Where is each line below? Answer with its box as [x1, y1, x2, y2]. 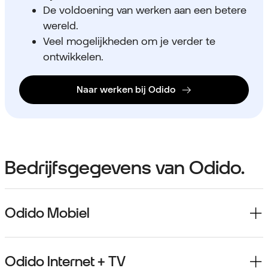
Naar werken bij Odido [76, 84, 176, 96]
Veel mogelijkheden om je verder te [43, 35, 215, 48]
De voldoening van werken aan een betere [43, 4, 246, 17]
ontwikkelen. [43, 50, 103, 63]
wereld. [43, 19, 78, 32]
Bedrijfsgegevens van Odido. [5, 156, 245, 179]
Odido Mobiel [5, 205, 90, 222]
